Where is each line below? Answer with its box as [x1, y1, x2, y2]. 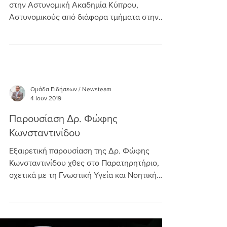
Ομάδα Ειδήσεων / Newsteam [30, 86, 111, 93]
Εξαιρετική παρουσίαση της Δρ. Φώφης [9, 146, 149, 155]
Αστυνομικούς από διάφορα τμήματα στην [9, 13, 159, 21]
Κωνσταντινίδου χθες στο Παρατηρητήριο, [9, 159, 159, 167]
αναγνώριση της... [9, 25, 72, 33]
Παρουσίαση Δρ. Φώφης [9, 113, 118, 124]
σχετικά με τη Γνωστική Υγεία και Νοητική [9, 171, 157, 179]
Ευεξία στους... [9, 183, 62, 192]
